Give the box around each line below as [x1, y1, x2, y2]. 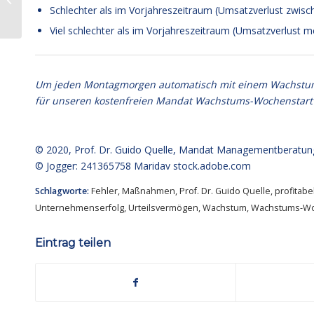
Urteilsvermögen [128, 201, 198, 214]
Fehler [91, 184, 118, 197]
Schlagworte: [35, 184, 89, 197]
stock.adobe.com [173, 158, 251, 172]
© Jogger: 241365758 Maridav [35, 158, 173, 172]
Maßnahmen [122, 184, 175, 197]
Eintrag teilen [35, 235, 111, 250]
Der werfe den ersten [25, 2, 116, 15]
